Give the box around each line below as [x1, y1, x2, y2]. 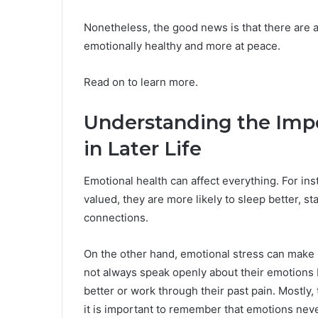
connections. [84, 210, 148, 224]
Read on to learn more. [84, 75, 198, 89]
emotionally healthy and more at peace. [84, 39, 280, 53]
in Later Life [84, 137, 202, 161]
